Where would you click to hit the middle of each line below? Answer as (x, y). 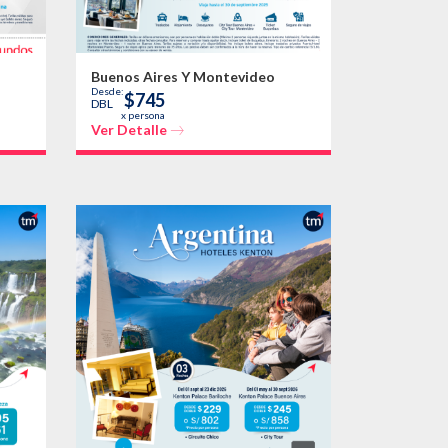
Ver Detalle (128, 130)
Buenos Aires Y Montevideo (182, 77)
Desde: (107, 91)
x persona (142, 115)
